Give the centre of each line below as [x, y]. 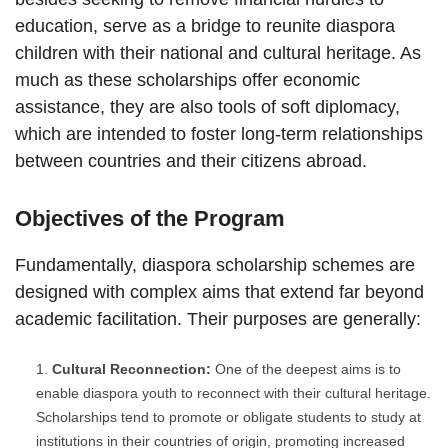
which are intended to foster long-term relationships [219, 134]
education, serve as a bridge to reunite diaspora [205, 26]
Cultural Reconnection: [131, 369]
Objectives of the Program [150, 219]
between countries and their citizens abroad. [191, 161]
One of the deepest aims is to [306, 369]
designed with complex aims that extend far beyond [219, 292]
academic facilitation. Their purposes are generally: [218, 319]
